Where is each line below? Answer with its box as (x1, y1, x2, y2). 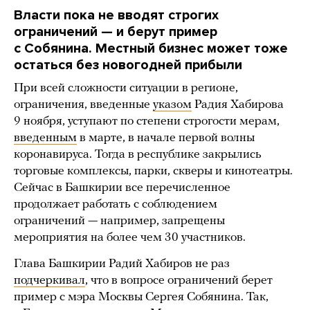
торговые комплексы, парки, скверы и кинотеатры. (14, 165, 293, 179)
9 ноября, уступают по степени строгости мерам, (14, 115, 280, 129)
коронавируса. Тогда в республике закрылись (14, 148, 262, 162)
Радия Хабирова (192, 98, 284, 112)
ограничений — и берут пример (14, 24, 217, 41)
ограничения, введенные (14, 98, 153, 112)
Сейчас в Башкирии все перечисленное (14, 181, 230, 195)
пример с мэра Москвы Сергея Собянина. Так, (14, 291, 268, 304)
